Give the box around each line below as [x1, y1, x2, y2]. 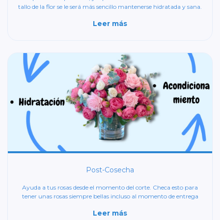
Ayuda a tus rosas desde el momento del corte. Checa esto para [22, 184, 198, 191]
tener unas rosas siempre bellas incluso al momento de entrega [22, 192, 198, 200]
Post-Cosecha [86, 165, 134, 174]
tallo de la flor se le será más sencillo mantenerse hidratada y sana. [18, 3, 202, 10]
